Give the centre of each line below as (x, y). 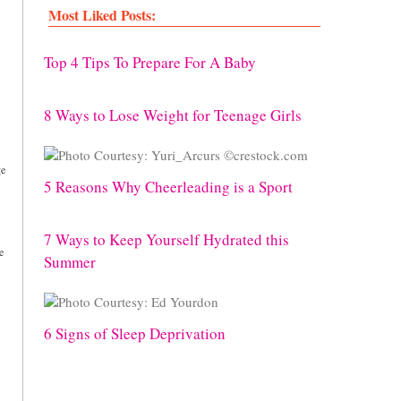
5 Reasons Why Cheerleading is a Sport (168, 187)
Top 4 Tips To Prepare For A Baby (150, 62)
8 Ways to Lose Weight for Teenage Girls (173, 115)
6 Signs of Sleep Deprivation (135, 333)
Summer (70, 262)
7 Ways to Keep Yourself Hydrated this (166, 239)
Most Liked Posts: (102, 15)
